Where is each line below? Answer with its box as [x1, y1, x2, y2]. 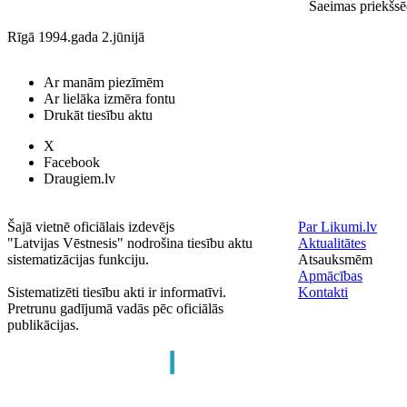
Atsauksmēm [298, 252, 372, 267]
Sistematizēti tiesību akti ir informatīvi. [7, 284, 226, 300]
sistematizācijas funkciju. [7, 252, 149, 267]
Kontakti [298, 284, 348, 300]
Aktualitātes [298, 235, 366, 251]
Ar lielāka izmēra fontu [44, 91, 175, 106]
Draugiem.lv [44, 171, 115, 186]
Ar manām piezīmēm [44, 74, 164, 90]
